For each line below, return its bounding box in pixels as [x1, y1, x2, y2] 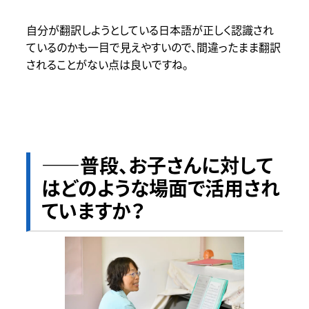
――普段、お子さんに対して [41, 151, 272, 180]
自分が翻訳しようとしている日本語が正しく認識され [26, 21, 274, 39]
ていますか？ [41, 197, 144, 226]
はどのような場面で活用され [41, 174, 280, 203]
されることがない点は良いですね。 [26, 56, 188, 73]
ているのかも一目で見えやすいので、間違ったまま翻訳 [26, 39, 281, 56]
